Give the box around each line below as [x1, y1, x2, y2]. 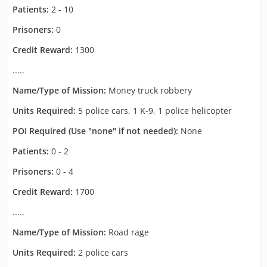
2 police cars [76, 247, 128, 258]
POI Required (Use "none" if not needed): [13, 125, 178, 136]
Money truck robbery [106, 85, 192, 96]
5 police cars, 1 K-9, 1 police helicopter [76, 105, 232, 116]
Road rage [106, 226, 149, 238]
